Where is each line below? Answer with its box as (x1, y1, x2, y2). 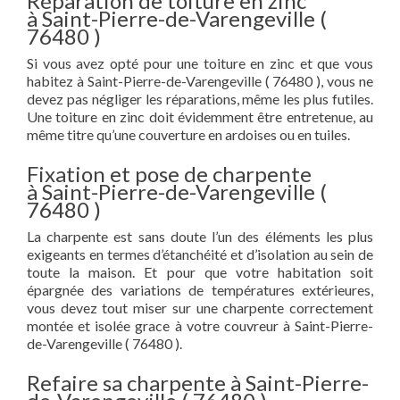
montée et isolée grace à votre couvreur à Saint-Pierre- (27, 317, 373, 334)
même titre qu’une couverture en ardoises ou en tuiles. (27, 126, 350, 143)
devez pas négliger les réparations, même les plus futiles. (27, 90, 373, 107)
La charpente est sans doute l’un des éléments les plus (27, 228, 373, 245)
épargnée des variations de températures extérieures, (27, 281, 373, 298)
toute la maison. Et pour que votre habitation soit (27, 263, 373, 280)
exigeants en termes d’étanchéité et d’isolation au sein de (27, 246, 373, 262)
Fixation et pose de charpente (27, 161, 312, 187)
